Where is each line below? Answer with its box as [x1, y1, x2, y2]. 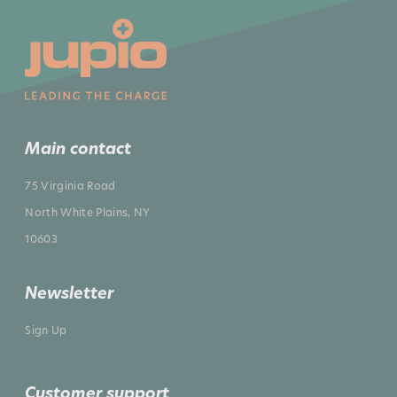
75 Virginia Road [25, 178, 116, 193]
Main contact [25, 137, 132, 160]
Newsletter [25, 282, 114, 305]
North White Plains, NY [25, 205, 151, 220]
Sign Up [25, 323, 67, 338]
